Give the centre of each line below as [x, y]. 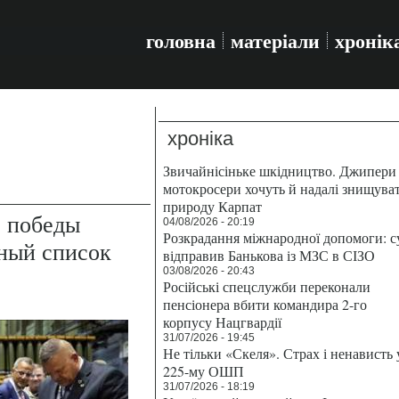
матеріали [275, 41]
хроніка [200, 138]
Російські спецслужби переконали [267, 286]
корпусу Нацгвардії [222, 322]
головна [181, 41]
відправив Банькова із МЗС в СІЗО [269, 255]
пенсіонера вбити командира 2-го [265, 304]
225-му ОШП [204, 371]
